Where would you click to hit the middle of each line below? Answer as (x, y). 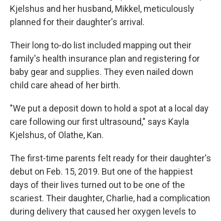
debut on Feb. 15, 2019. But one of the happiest (101, 171)
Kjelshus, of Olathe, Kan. (57, 135)
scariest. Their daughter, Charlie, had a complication (110, 198)
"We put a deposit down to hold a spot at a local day (109, 108)
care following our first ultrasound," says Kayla (99, 122)
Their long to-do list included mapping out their (101, 45)
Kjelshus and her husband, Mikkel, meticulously (102, 9)
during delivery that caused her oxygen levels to (103, 211)
